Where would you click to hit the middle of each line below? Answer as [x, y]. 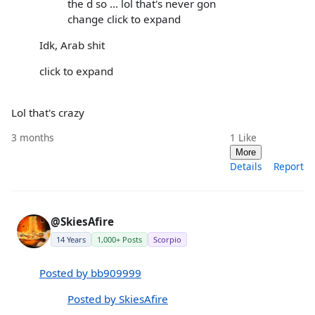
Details [246, 167]
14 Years [71, 240]
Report [289, 167]
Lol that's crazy [48, 113]
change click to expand [124, 19]
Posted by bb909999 [90, 272]
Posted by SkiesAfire [118, 298]
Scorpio [167, 240]
